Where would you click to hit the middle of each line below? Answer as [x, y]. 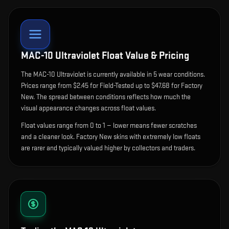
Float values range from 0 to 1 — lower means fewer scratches [109, 126]
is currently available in [119, 75]
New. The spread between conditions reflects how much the [106, 97]
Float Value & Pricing [144, 56]
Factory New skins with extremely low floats [138, 137]
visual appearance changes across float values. [88, 108]
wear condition [179, 75]
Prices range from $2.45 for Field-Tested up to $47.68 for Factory [112, 86]
